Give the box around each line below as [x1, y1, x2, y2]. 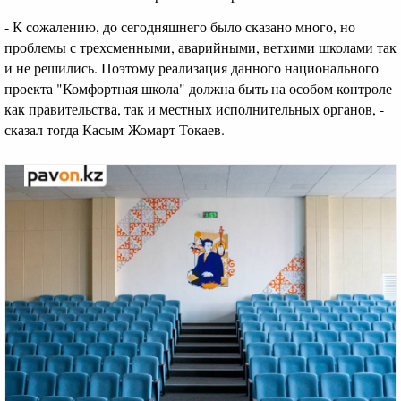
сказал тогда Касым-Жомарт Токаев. [4, 120, 225, 140]
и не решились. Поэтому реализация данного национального [4, 58, 379, 78]
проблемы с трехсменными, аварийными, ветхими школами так [4, 38, 397, 57]
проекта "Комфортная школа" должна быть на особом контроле [4, 79, 392, 98]
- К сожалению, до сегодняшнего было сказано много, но [4, 17, 355, 37]
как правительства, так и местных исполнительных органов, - [4, 99, 384, 119]
